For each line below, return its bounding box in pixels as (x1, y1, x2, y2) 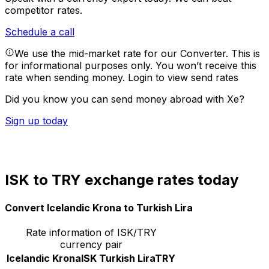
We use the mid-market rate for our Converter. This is (14, 47, 260, 60)
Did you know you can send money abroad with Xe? (5, 93, 244, 106)
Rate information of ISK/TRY (25, 226, 157, 238)
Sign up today (5, 115, 68, 127)
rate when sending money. (5, 71, 128, 84)
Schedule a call (5, 26, 74, 38)
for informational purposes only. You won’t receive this (5, 59, 256, 72)
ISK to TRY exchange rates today (5, 171, 238, 189)
